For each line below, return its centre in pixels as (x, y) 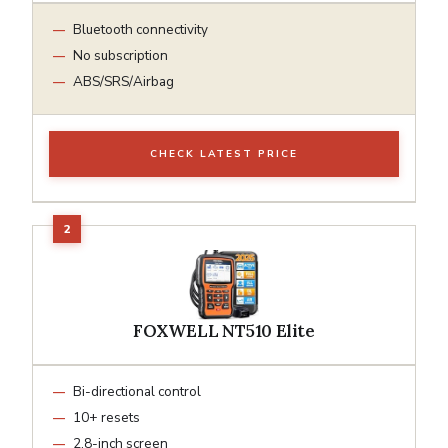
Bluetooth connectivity (140, 29)
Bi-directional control (137, 391)
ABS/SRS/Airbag (123, 81)
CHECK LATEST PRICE (224, 153)
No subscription (120, 55)
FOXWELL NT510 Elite (224, 330)
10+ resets (106, 417)
